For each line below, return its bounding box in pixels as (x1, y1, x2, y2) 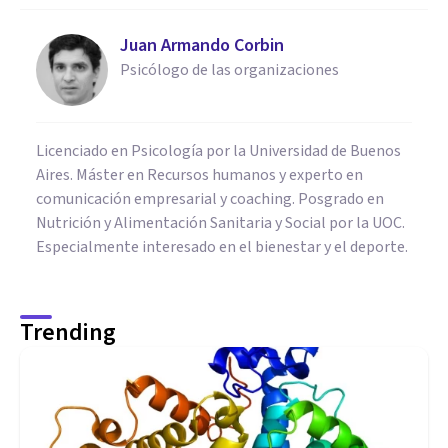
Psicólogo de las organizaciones (120, 58, 339, 81)
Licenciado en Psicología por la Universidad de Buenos (36, 139, 401, 162)
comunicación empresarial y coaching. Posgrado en (36, 187, 384, 210)
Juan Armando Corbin (120, 32, 284, 58)
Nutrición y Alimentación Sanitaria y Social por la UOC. (36, 211, 405, 234)
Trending (20, 314, 116, 350)
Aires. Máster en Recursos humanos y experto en (36, 163, 363, 186)
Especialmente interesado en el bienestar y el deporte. (36, 235, 408, 258)
